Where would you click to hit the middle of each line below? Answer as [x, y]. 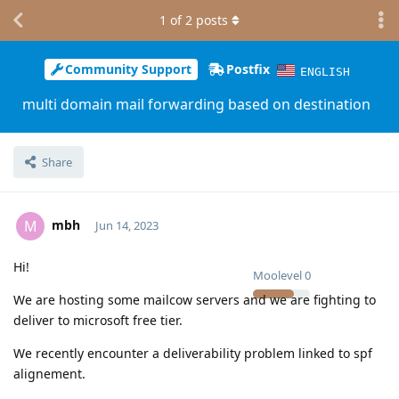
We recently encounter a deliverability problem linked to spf [193, 353]
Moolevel [277, 275]
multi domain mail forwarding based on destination [196, 104]
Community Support [128, 69]
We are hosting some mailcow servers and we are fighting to [195, 299]
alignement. [49, 373]
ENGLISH [326, 71]
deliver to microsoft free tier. [98, 320]
